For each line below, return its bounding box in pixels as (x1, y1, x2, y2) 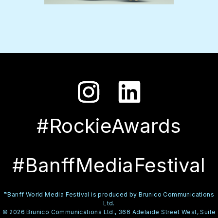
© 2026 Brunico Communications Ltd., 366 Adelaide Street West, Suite (2, 208, 216, 216)
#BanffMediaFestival (12, 153, 206, 177)
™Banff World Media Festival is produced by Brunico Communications (4, 190, 214, 198)
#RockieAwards (36, 113, 182, 138)
